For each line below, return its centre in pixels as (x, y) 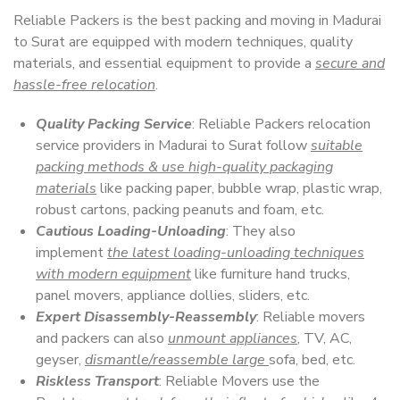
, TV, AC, (325, 338)
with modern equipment (113, 274)
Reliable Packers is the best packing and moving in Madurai (197, 21)
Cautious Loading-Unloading (131, 231)
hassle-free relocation (84, 85)
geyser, (60, 360)
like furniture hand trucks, (271, 274)
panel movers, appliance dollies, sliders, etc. (173, 296)
